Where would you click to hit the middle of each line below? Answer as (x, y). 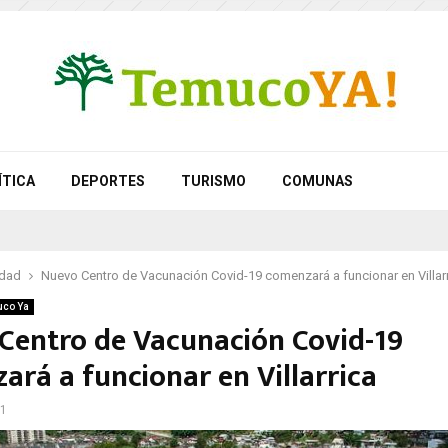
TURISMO (213, 181)
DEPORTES (108, 181)
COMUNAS (317, 181)
